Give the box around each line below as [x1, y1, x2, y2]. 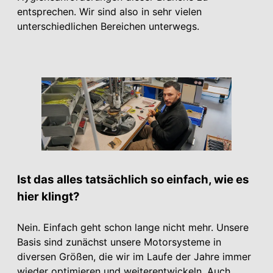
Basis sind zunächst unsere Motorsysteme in [17, 236, 221, 249]
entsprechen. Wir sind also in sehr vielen [17, 5, 202, 18]
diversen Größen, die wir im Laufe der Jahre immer [17, 250, 251, 263]
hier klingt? [17, 190, 80, 204]
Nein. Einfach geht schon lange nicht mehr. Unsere [17, 221, 249, 234]
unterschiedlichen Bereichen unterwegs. [17, 19, 199, 32]
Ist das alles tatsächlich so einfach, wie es [17, 172, 249, 187]
